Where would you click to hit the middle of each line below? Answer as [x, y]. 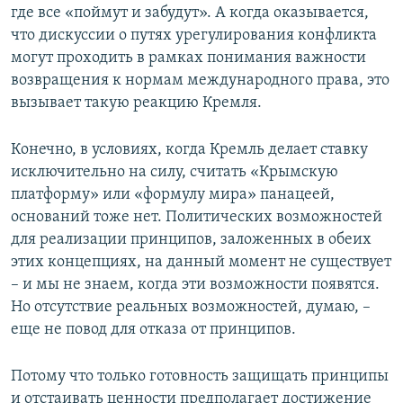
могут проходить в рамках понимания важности [188, 58]
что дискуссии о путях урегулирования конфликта [194, 35]
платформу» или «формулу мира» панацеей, [173, 194]
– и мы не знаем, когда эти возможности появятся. [195, 284]
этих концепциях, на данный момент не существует [201, 262]
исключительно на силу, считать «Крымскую [175, 172]
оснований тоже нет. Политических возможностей [197, 217]
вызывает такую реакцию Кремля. [136, 103]
